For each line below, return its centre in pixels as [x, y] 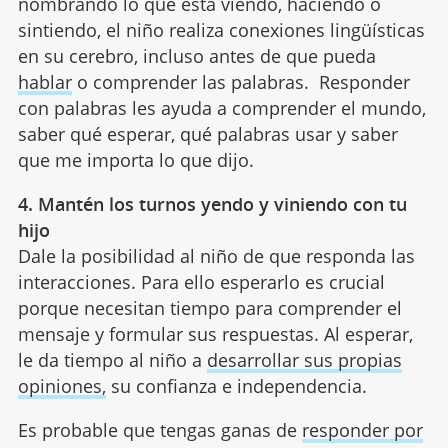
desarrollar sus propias [304, 359]
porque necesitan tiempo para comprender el [209, 307]
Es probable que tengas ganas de [159, 429]
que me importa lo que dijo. [135, 159]
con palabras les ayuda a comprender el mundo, [221, 107]
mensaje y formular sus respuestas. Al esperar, [215, 333]
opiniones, [61, 385]
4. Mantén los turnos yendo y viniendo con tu [212, 203]
